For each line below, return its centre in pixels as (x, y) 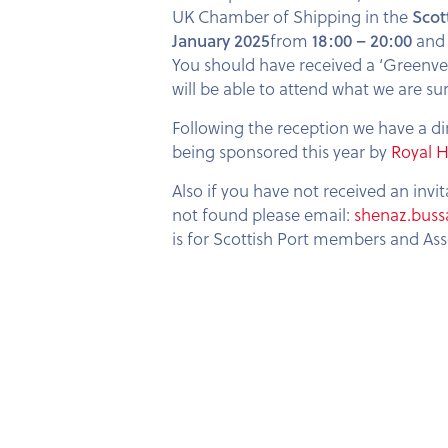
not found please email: (263, 214)
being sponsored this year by (281, 151)
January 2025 (221, 40)
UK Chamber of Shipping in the (292, 16)
